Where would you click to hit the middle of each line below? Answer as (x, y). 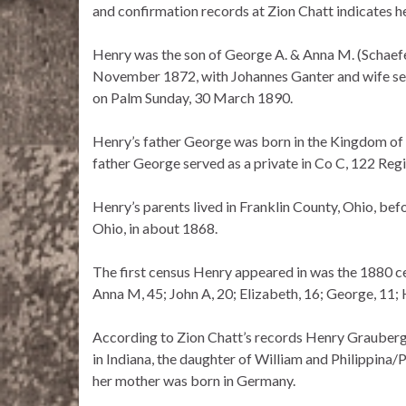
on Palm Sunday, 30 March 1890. (193, 98)
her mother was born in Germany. (194, 381)
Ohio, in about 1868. (155, 228)
